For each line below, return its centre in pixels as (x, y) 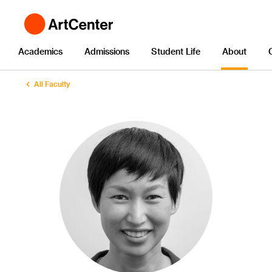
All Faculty (52, 84)
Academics (40, 51)
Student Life (176, 51)
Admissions (107, 51)
